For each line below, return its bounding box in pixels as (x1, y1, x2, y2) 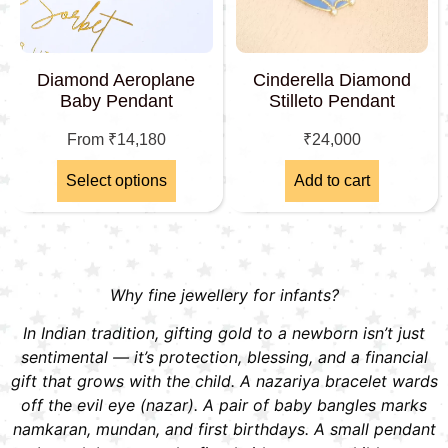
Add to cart (293, 171, 370, 189)
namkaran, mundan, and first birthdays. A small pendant (12, 418, 436, 439)
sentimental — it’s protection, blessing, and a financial (20, 346, 428, 367)
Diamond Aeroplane (37, 69, 196, 90)
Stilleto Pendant (268, 90, 395, 111)
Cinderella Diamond (252, 69, 411, 90)
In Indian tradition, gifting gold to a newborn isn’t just (23, 322, 425, 343)
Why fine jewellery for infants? (109, 284, 339, 305)
